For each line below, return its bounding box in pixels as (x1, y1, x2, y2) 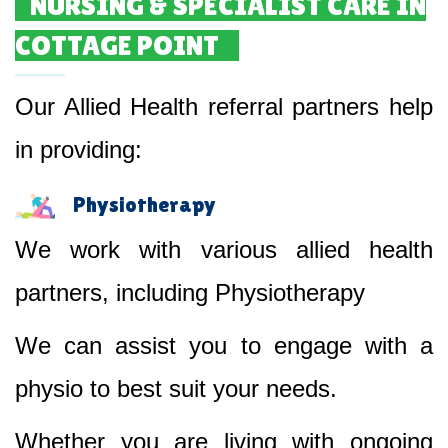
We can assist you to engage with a (15, 331, 433, 359)
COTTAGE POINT (15, 28, 219, 61)
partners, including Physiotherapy (15, 278, 365, 306)
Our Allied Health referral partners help (15, 92, 433, 120)
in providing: (15, 135, 142, 163)
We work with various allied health (15, 235, 433, 263)
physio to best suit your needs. (15, 374, 337, 402)
